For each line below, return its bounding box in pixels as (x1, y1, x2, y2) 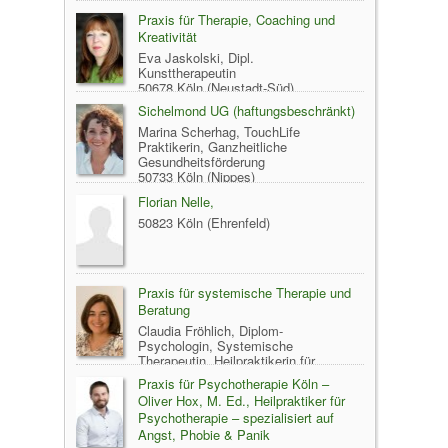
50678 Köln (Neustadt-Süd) (138, 77, 294, 97)
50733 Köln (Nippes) (138, 166, 255, 186)
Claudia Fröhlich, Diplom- (138, 320, 283, 340)
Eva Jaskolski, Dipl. (138, 47, 254, 67)
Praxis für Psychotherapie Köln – (138, 373, 329, 393)
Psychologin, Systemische (138, 335, 293, 355)
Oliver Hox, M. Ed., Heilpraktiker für (138, 390, 345, 410)
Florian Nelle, (138, 191, 214, 211)
